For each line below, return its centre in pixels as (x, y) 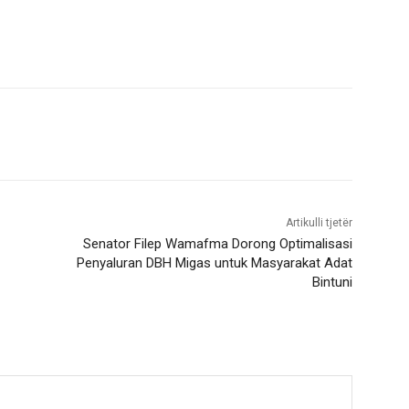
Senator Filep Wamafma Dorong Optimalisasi (217, 244)
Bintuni (332, 283)
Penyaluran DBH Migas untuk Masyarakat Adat (214, 263)
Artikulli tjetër (319, 223)
